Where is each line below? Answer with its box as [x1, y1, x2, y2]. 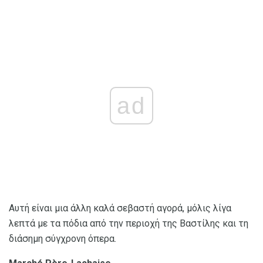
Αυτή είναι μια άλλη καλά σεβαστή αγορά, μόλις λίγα [9, 203, 231, 214]
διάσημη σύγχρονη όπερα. [9, 233, 116, 245]
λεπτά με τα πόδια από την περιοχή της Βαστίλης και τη [9, 218, 248, 230]
